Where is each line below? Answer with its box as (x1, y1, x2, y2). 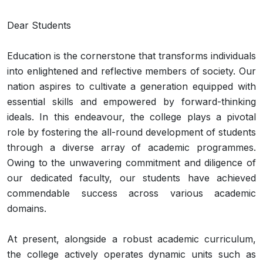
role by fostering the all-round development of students (7, 126, 256, 138)
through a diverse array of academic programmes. (7, 141, 256, 153)
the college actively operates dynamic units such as (7, 248, 256, 260)
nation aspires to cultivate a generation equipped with (7, 80, 256, 92)
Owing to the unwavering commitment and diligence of (7, 156, 256, 168)
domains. (7, 202, 46, 214)
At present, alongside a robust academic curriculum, (7, 232, 256, 245)
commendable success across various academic (7, 187, 256, 199)
